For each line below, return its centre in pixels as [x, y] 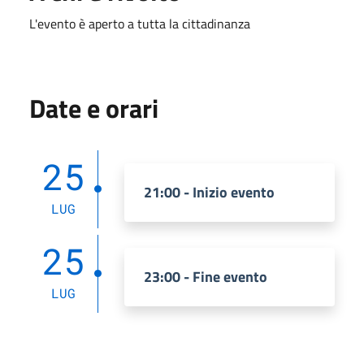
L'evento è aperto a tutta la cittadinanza [140, 23]
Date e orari [94, 108]
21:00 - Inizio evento [209, 192]
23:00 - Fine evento [206, 276]
